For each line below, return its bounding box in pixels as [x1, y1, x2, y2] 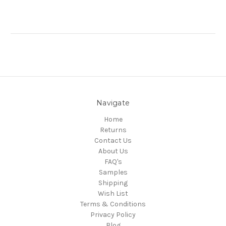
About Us [98, 146, 128, 155]
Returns [99, 125, 127, 134]
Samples [98, 167, 128, 177]
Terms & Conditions [80, 199, 146, 208]
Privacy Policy [90, 210, 136, 219]
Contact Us [94, 136, 132, 145]
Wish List [98, 189, 128, 198]
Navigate [96, 98, 130, 107]
